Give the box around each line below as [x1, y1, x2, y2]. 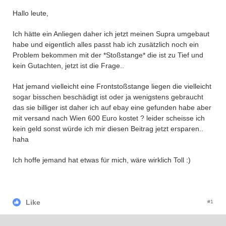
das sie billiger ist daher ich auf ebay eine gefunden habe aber [13, 103, 211, 111]
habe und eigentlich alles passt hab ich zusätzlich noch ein [13, 40, 199, 48]
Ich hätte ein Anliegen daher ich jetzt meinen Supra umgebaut [13, 30, 209, 38]
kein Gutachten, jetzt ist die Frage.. [13, 62, 124, 70]
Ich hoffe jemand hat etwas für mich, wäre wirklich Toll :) [13, 156, 191, 164]
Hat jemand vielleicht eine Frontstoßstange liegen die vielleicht [13, 82, 211, 90]
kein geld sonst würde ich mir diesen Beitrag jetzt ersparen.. [13, 125, 203, 133]
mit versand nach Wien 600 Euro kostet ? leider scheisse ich [13, 114, 205, 122]
